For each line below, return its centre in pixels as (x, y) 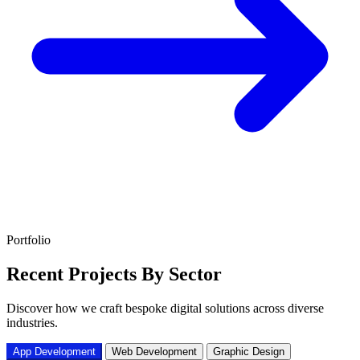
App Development (54, 351)
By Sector (182, 274)
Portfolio (29, 239)
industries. (32, 322)
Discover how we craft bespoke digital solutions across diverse (165, 308)
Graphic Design (249, 351)
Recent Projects (74, 274)
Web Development (154, 351)
